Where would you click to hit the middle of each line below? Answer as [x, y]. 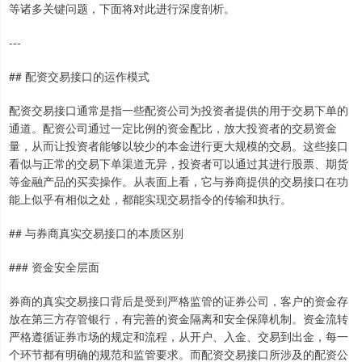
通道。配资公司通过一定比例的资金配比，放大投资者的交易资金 [173, 128]
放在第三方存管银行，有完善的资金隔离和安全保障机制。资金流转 [179, 318]
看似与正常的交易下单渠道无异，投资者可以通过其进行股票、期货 [179, 163]
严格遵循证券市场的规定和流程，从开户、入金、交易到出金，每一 [179, 336]
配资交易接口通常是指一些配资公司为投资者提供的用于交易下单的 [179, 110]
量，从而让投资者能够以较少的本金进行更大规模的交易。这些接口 [179, 145]
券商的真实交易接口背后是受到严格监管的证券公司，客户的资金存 [179, 301]
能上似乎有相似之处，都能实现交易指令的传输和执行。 [150, 199]
